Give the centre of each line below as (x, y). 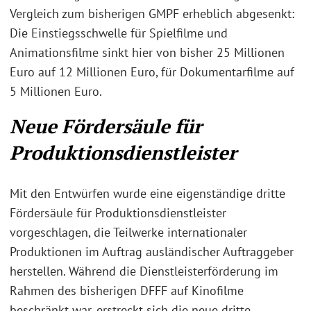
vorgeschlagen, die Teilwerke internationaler (128, 233)
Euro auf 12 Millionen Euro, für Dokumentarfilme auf (152, 72)
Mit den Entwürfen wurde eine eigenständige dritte (148, 194)
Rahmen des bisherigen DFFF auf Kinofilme (127, 291)
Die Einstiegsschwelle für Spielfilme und (119, 33)
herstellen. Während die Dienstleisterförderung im (144, 271)
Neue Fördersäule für (106, 126)
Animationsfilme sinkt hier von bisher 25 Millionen (147, 52)
